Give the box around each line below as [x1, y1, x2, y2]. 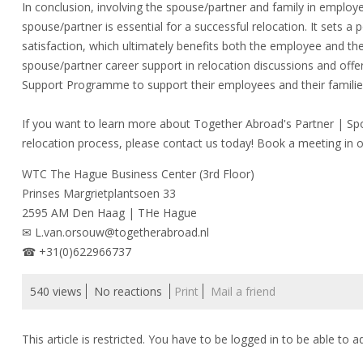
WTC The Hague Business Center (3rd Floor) [22, 166, 254, 181]
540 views [30, 284, 82, 299]
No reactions [94, 284, 165, 299]
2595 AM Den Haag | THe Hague [22, 205, 197, 220]
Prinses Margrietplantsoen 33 [22, 186, 176, 201]
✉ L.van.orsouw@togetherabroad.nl [22, 224, 209, 240]
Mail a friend [211, 284, 275, 299]
